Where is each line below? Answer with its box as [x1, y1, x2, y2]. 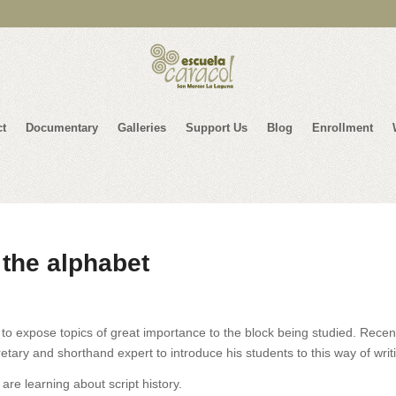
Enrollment [311, 121, 373, 134]
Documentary [25, 121, 98, 134]
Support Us [185, 121, 247, 134]
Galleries [117, 121, 166, 134]
